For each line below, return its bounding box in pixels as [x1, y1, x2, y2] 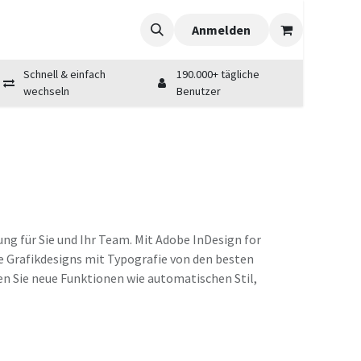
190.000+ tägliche [176, 67, 259, 81]
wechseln [23, 84, 69, 98]
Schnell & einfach [23, 67, 106, 81]
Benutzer [176, 84, 221, 98]
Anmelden [192, 22, 251, 38]
